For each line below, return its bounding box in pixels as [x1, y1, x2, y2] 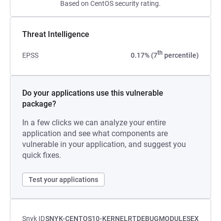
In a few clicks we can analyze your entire [22, 118, 166, 127]
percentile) [163, 51, 199, 59]
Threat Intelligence [22, 30, 89, 39]
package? [22, 99, 56, 109]
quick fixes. [22, 150, 61, 160]
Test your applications [29, 176, 98, 184]
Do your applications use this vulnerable [22, 88, 163, 98]
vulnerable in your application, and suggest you [22, 140, 186, 149]
